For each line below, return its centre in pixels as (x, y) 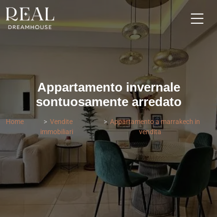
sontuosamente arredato (108, 102)
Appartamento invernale (108, 87)
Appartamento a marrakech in (155, 122)
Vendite (61, 122)
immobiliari (56, 132)
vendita (150, 132)
